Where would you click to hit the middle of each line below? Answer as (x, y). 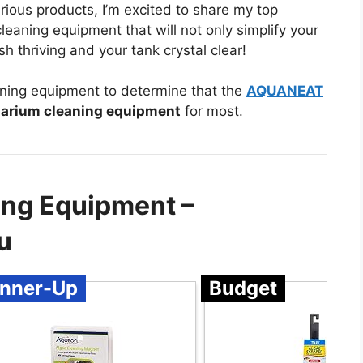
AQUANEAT (285, 91)
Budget (243, 288)
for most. (212, 111)
